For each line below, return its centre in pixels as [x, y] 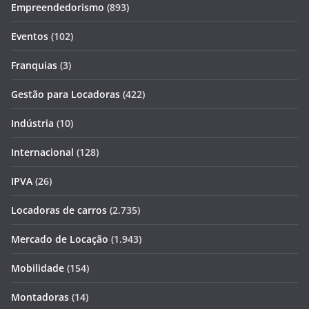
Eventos [30, 37]
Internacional [42, 152]
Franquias [34, 66]
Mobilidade [38, 268]
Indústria [32, 123]
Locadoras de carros [59, 210]
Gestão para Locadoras [66, 94]
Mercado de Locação [60, 239]
